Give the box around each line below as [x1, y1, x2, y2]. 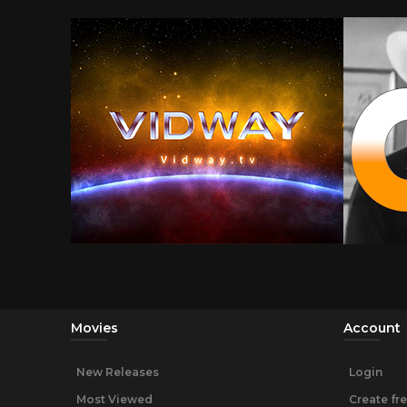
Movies [71, 320, 118, 337]
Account [343, 320, 401, 337]
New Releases [76, 365, 159, 380]
